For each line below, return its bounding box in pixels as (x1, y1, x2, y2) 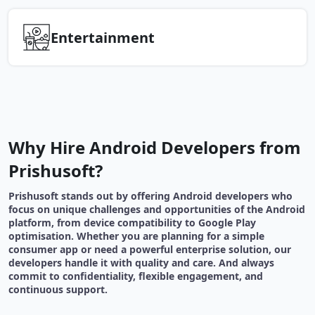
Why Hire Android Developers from (8, 136, 301, 160)
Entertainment (51, 27, 155, 47)
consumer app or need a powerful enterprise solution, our (8, 243, 291, 257)
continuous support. (8, 283, 108, 297)
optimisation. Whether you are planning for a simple (8, 229, 264, 243)
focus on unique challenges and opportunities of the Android (8, 202, 305, 217)
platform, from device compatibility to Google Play (8, 216, 256, 230)
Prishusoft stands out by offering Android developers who (8, 189, 292, 203)
